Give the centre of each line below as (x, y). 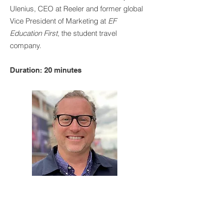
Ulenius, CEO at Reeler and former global (76, 9)
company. (27, 45)
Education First (34, 33)
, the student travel (87, 33)
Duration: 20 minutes (46, 70)
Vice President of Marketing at (59, 21)
